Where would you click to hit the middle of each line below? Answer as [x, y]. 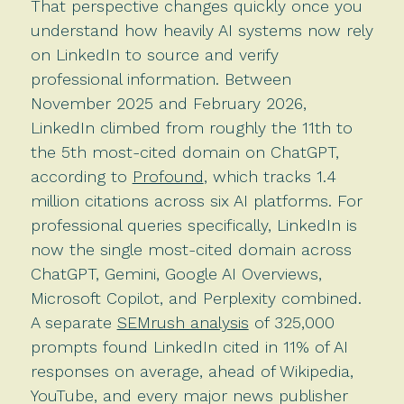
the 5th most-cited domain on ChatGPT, [184, 151]
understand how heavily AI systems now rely [202, 30]
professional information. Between [161, 78]
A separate [73, 322]
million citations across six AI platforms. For [196, 200]
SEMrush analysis [183, 322]
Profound [168, 176]
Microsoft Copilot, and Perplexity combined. [196, 298]
